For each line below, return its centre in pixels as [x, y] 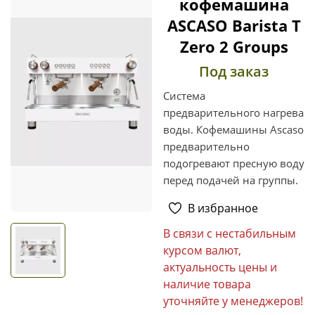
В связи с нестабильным [230, 233]
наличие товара [207, 284]
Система [184, 95]
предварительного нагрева [233, 112]
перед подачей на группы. [231, 180]
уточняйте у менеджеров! [233, 301]
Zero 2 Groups [234, 46]
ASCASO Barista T [234, 25]
